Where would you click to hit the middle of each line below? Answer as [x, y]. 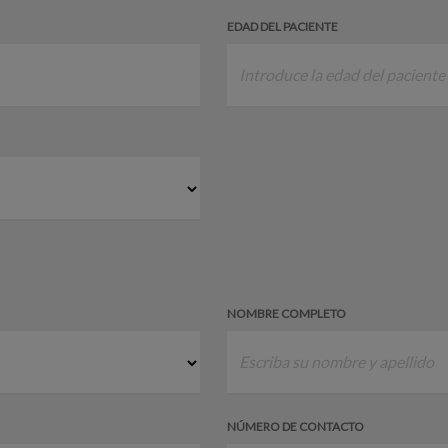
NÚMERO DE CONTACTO [295, 426]
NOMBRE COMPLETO [286, 313]
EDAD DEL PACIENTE [282, 26]
